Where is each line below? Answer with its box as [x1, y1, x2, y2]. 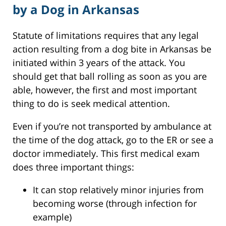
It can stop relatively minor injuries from [33, 183, 204, 196]
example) [33, 210, 72, 223]
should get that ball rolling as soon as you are [13, 70, 207, 82]
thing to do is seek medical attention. [13, 97, 170, 109]
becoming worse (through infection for [33, 197, 197, 209]
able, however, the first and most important [13, 83, 197, 96]
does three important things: [13, 160, 134, 173]
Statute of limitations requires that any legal [13, 29, 199, 41]
